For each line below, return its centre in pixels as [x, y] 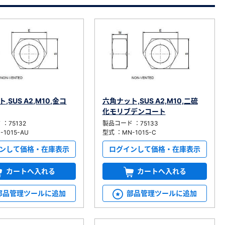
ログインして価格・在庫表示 [154, 149]
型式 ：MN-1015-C [129, 133]
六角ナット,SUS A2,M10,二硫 [150, 101]
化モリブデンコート [134, 111]
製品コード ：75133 [130, 124]
